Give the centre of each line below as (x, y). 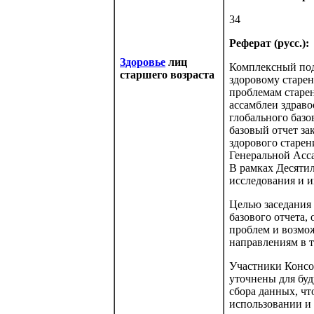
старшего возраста (167, 75)
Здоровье (143, 62)
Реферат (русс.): (269, 43)
